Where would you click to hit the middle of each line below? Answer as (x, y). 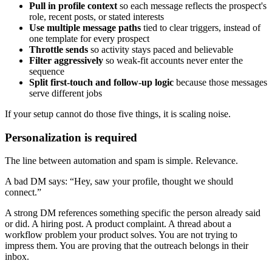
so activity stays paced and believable (161, 49)
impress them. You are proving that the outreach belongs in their (127, 246)
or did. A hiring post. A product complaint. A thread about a (118, 224)
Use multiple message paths (85, 28)
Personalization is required (71, 137)
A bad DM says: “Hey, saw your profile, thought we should (119, 182)
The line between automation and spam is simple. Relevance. (121, 161)
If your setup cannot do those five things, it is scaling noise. (118, 114)
